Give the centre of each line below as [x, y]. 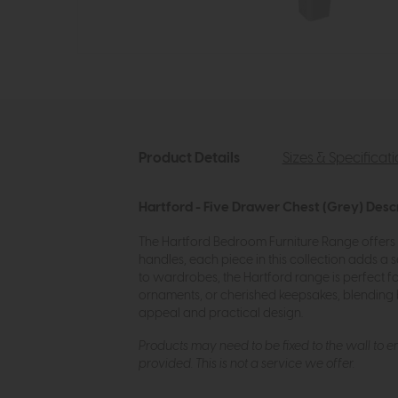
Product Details [189, 159]
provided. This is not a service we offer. [246, 364]
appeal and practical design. [220, 314]
